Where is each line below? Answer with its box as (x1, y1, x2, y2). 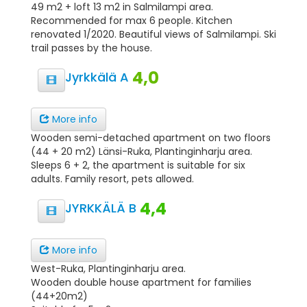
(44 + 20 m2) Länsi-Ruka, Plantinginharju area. (31, 145, 252, 158)
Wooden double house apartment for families (31, 275, 251, 289)
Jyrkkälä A (65, 68, 132, 86)
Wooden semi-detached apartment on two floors (31, 131, 271, 145)
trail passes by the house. (31, 41, 152, 55)
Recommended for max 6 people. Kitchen (31, 14, 232, 27)
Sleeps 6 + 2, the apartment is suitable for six (31, 158, 245, 172)
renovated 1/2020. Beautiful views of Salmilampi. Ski (31, 27, 276, 41)
